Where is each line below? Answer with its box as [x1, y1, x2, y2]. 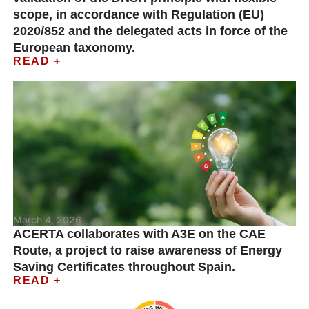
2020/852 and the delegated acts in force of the [13, 24, 288, 38]
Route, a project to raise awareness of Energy [13, 243, 283, 257]
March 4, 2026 [13, 214, 82, 226]
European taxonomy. [13, 41, 136, 54]
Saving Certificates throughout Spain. [13, 260, 236, 274]
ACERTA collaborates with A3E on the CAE [13, 227, 266, 241]
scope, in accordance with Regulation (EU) [13, 8, 265, 21]
